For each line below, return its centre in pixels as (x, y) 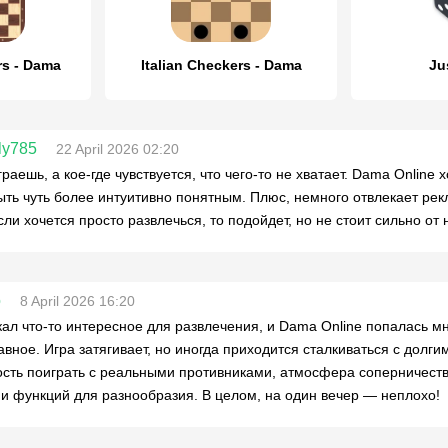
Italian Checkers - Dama (221, 65)
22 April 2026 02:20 (117, 149)
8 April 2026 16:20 (77, 301)
